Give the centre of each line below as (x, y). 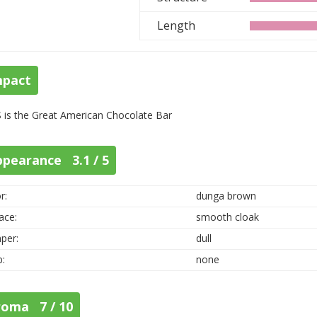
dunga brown (226, 196)
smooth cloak (228, 217)
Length (177, 25)
